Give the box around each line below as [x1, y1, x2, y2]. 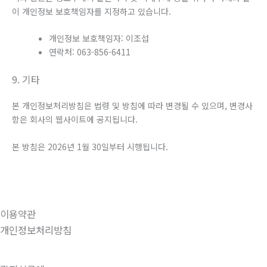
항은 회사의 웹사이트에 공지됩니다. [12, 113, 138, 126]
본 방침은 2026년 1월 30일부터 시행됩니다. [12, 140, 168, 153]
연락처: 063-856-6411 [49, 46, 131, 58]
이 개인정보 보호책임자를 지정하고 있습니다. [12, 5, 171, 17]
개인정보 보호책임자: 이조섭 [49, 32, 149, 45]
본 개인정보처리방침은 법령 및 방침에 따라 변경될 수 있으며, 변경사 [12, 100, 253, 112]
